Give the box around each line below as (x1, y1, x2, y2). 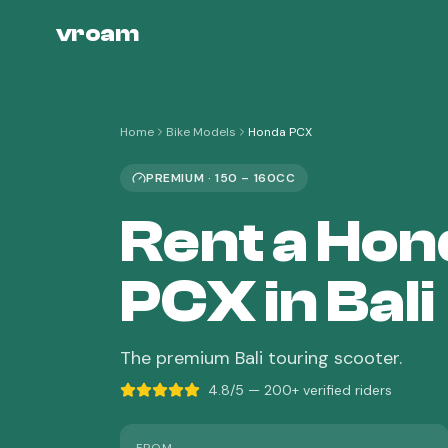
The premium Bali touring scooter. (120, 346, 402, 370)
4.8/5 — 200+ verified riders (208, 381, 392, 399)
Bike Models (166, 124, 236, 140)
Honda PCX (248, 124, 312, 140)
